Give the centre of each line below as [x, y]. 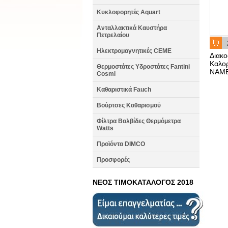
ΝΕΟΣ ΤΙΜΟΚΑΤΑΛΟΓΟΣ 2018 [143, 182]
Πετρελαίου [113, 35]
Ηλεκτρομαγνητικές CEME [134, 51]
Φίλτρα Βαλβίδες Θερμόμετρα [139, 121]
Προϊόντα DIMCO [121, 144]
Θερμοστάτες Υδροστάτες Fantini [143, 67]
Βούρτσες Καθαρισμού [129, 105]
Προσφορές [113, 160]
